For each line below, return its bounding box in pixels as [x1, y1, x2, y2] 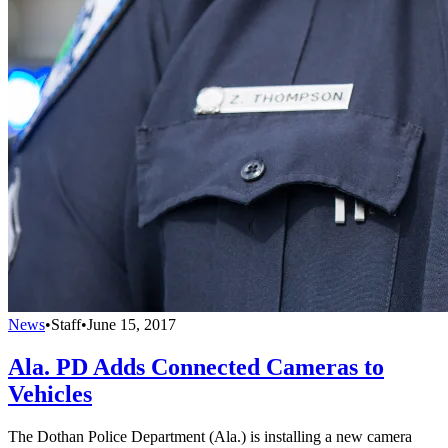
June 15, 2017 [87, 316, 176, 334]
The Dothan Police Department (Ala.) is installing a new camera [8, 427, 412, 445]
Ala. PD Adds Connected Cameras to [8, 354, 384, 381]
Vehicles [8, 381, 92, 408]
